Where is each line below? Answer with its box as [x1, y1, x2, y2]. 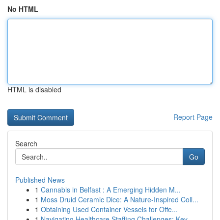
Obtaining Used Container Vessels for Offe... [41, 204, 178, 214]
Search [15, 138, 37, 148]
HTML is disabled [7, 84, 61, 94]
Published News [15, 175, 65, 185]
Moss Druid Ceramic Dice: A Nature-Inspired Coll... [41, 194, 198, 204]
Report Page [173, 112, 213, 122]
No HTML [7, 4, 38, 14]
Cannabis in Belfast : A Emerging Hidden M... [41, 185, 181, 194]
